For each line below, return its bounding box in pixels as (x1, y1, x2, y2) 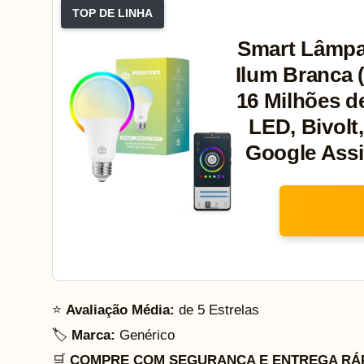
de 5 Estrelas (175, 302, 259, 318)
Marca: (71, 327, 115, 344)
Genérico (115, 327, 175, 344)
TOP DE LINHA (72, 6, 153, 20)
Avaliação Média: (66, 302, 175, 318)
